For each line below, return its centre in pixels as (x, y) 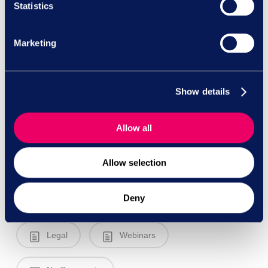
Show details (203, 92)
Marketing (35, 42)
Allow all (134, 127)
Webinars (136, 235)
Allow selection (134, 163)
